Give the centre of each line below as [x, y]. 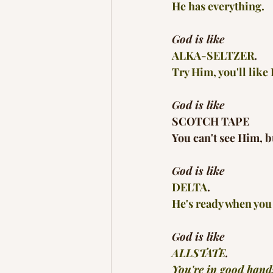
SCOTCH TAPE [211, 121]
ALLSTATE [199, 253]
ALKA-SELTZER [213, 55]
